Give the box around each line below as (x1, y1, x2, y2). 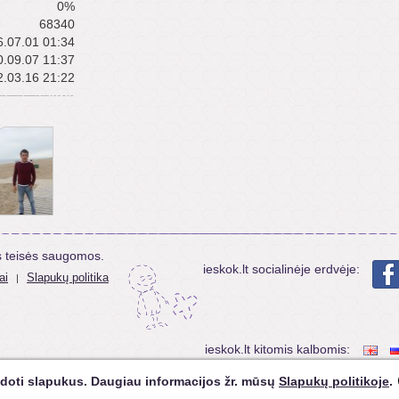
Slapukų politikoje (279, 374, 389, 388)
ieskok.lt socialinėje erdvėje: (203, 262, 360, 276)
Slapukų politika (27, 271, 109, 284)
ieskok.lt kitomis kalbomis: (205, 342, 350, 356)
